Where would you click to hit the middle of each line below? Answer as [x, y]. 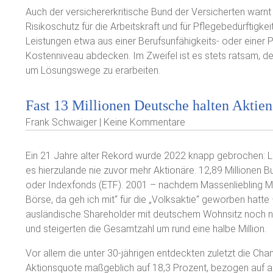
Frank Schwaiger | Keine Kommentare [105, 122]
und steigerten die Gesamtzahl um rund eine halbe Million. [146, 229]
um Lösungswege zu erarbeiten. [93, 70]
